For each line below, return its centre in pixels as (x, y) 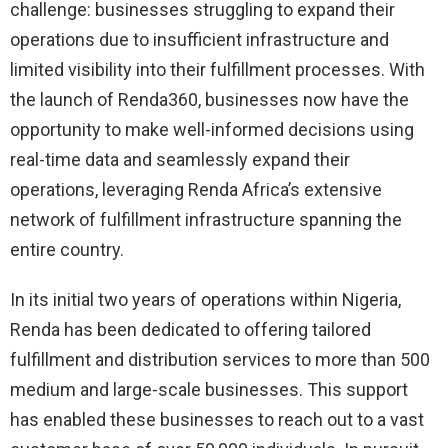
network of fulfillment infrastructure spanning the (206, 220)
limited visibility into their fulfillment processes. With (217, 70)
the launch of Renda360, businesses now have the (209, 100)
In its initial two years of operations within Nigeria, (205, 300)
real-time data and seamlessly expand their (180, 160)
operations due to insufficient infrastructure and (199, 40)
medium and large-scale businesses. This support (209, 390)
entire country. (67, 250)
